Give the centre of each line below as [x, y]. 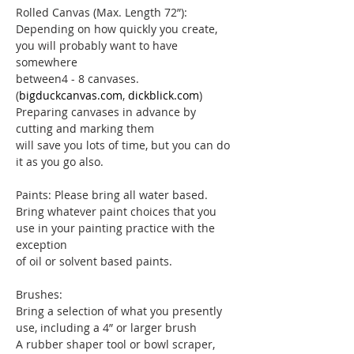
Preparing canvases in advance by [107, 111]
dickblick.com [164, 95]
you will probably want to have [98, 45]
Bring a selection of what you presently [121, 311]
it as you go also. [60, 161]
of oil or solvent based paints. [94, 261]
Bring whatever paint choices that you [118, 211]
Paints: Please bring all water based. [113, 194]
